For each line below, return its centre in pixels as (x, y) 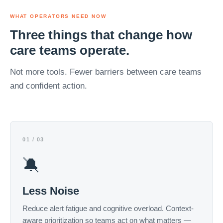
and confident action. (49, 86)
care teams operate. (70, 50)
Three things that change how (101, 35)
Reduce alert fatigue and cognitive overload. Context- (108, 208)
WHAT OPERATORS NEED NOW (58, 16)
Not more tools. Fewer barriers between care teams (106, 72)
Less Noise (51, 191)
